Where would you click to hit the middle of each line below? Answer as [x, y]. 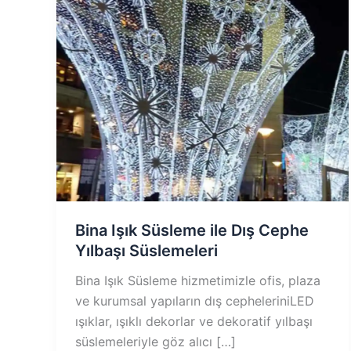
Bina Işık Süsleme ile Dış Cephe [192, 231]
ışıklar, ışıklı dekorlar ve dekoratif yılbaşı [194, 322]
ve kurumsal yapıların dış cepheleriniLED [195, 301]
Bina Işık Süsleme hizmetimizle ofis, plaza [198, 281]
